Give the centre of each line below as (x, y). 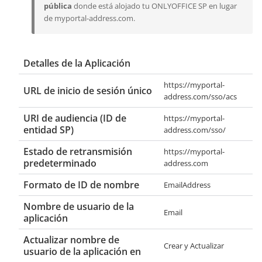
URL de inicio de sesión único (88, 90)
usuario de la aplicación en (82, 251)
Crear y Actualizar (194, 245)
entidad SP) (49, 130)
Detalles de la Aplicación (77, 63)
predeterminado (60, 163)
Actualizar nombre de (71, 239)
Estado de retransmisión (78, 151)
